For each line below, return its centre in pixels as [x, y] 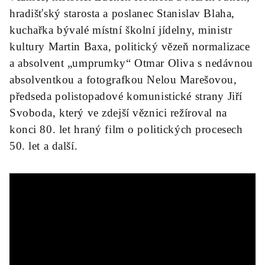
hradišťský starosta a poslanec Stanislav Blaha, [122, 13]
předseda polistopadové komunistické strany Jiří [126, 96]
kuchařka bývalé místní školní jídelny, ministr [121, 30]
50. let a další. [44, 146]
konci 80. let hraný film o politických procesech [126, 129]
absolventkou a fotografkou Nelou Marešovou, [123, 80]
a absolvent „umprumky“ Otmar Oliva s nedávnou [131, 63]
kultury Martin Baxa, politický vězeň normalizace [130, 46]
